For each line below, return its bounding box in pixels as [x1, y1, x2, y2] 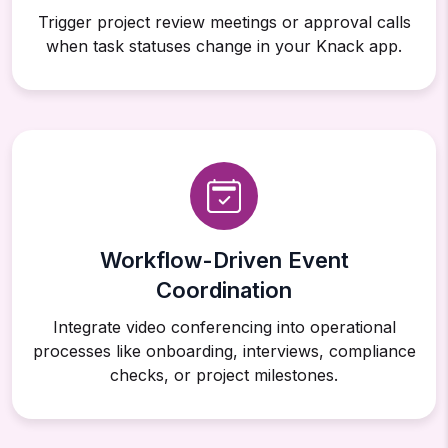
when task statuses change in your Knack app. [46, 36, 402, 57]
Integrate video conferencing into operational [52, 317, 396, 338]
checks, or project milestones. [110, 365, 338, 386]
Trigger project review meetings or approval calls [37, 12, 411, 33]
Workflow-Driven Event [99, 247, 349, 274]
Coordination [156, 277, 292, 304]
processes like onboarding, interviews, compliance [32, 341, 416, 362]
